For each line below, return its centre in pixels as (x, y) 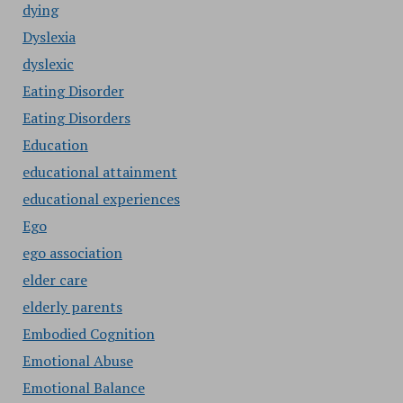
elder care (54, 280)
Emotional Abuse (77, 361)
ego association (72, 253)
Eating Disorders (76, 118)
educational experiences (101, 199)
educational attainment (99, 172)
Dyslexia (49, 37)
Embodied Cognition (88, 334)
